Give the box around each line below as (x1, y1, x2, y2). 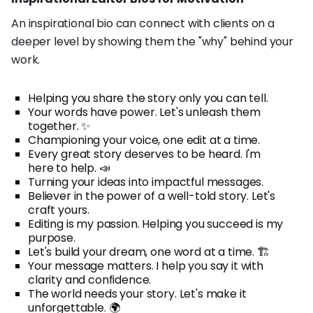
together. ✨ (28, 117, 91, 134)
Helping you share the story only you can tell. (28, 89, 268, 106)
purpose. (28, 229, 75, 246)
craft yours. (28, 201, 90, 218)
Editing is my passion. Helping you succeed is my (28, 215, 284, 232)
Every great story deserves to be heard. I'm (28, 145, 261, 162)
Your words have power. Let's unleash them (28, 103, 261, 120)
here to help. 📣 (28, 159, 110, 176)
